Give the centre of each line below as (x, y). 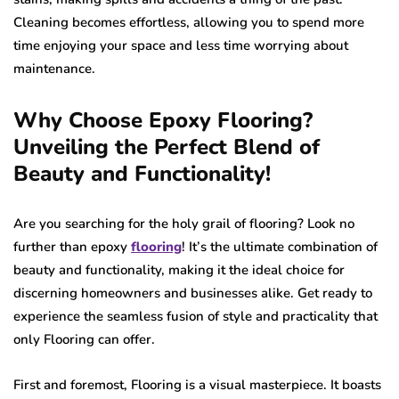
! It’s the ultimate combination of (280, 247)
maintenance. (54, 69)
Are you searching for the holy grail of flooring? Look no (184, 224)
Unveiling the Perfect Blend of (167, 147)
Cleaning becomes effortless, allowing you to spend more (189, 23)
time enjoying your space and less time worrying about (181, 46)
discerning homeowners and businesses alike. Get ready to (193, 293)
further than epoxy (72, 247)
